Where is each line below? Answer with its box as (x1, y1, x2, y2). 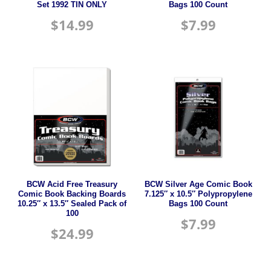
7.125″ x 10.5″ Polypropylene (144, 190, 252, 199)
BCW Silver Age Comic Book (144, 180, 252, 189)
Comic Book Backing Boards (18, 190, 126, 199)
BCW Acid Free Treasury (27, 180, 118, 189)
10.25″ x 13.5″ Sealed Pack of (18, 200, 127, 209)
